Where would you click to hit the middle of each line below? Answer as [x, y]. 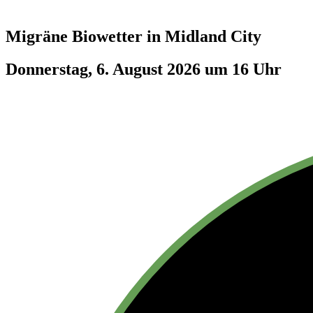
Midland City [213, 36]
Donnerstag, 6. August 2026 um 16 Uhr [144, 69]
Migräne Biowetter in [85, 36]
